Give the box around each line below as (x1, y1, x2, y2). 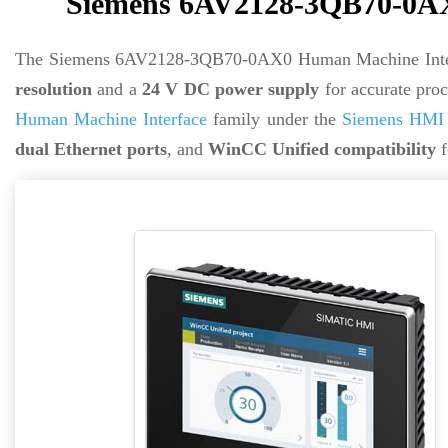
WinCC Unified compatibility (208, 139, 436, 159)
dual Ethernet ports (15, 139, 167, 159)
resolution (15, 79, 92, 99)
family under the (207, 109, 342, 129)
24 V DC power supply (141, 79, 320, 99)
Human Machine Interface (15, 109, 208, 129)
